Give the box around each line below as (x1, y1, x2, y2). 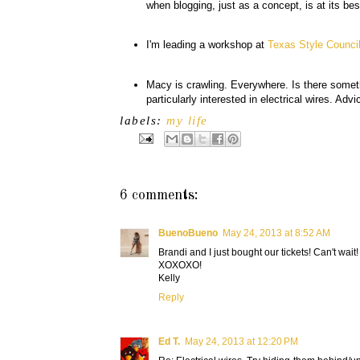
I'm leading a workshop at (146, 39, 268, 51)
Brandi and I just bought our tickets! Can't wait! (158, 246, 358, 258)
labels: (120, 113, 167, 127)
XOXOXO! (158, 259, 202, 271)
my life (166, 113, 208, 127)
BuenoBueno (158, 227, 218, 239)
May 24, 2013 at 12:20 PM (185, 335, 298, 347)
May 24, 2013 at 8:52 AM (223, 227, 330, 239)
